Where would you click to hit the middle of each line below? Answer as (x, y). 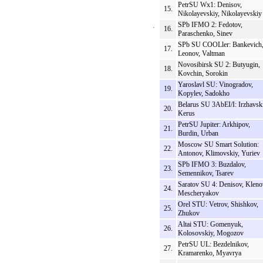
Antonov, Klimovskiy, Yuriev (219, 154)
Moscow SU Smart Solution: (218, 145)
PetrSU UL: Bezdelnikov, (213, 245)
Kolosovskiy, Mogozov (211, 233)
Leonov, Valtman (201, 54)
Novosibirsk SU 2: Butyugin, (219, 65)
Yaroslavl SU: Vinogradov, (215, 85)
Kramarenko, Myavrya (210, 253)
